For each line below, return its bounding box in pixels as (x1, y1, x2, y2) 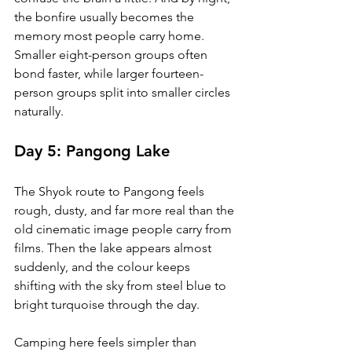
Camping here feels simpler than (14, 335, 200, 350)
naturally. (14, 104, 64, 119)
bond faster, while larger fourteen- (14, 66, 203, 82)
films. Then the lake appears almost (14, 240, 214, 256)
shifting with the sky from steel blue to (14, 278, 229, 294)
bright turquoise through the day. (14, 297, 200, 313)
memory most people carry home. (14, 28, 207, 44)
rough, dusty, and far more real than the (14, 203, 237, 218)
